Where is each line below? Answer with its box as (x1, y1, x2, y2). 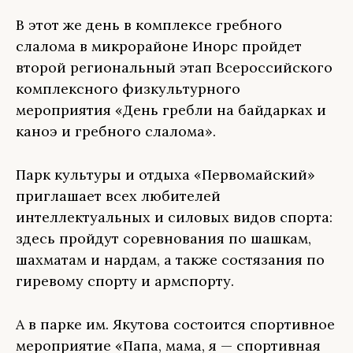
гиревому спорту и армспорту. (16, 272, 234, 290)
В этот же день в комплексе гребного (16, 16, 282, 34)
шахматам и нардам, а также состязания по (16, 251, 325, 269)
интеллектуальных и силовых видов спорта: (16, 208, 333, 226)
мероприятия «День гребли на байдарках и (16, 101, 326, 119)
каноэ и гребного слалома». (16, 122, 216, 140)
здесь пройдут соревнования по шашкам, (16, 229, 311, 247)
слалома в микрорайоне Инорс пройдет (16, 37, 302, 55)
